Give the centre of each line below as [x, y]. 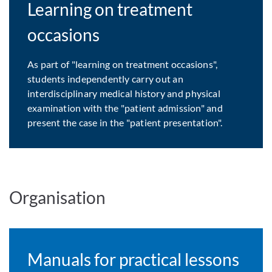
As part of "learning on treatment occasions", [123, 64]
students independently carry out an [105, 79]
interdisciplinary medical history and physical [124, 93]
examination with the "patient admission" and [125, 108]
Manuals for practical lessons [134, 260]
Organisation [58, 198]
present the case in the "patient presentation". [125, 123]
